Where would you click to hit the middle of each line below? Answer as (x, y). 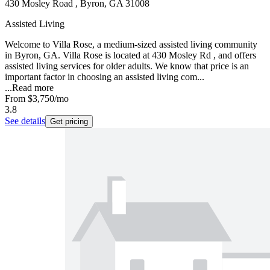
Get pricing (69, 122)
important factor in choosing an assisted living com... (105, 77)
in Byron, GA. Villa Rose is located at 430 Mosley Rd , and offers (130, 55)
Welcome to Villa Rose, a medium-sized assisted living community (131, 45)
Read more (33, 88)
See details (25, 121)
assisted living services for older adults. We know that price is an (127, 66)
